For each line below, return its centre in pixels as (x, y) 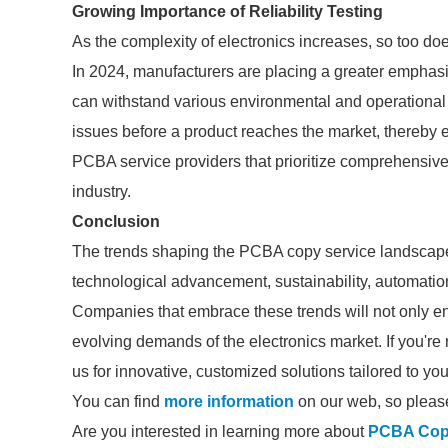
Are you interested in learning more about (220, 431)
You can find (118, 401)
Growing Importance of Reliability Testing (227, 11)
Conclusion (116, 221)
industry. (101, 191)
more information (229, 401)
